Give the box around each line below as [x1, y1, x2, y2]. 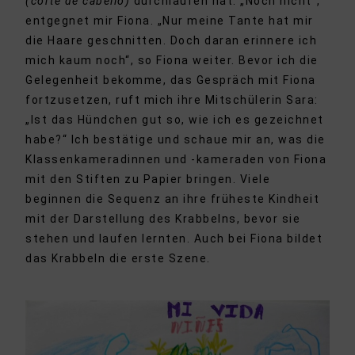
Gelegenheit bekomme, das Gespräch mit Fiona [25, 74, 316, 87]
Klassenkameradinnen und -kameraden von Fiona [25, 153, 327, 166]
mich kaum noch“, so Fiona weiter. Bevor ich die [25, 54, 319, 67]
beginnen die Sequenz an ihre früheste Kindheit [25, 193, 320, 206]
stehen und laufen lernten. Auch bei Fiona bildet [25, 232, 323, 246]
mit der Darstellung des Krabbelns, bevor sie [25, 212, 301, 226]
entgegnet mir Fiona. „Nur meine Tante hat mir [25, 14, 314, 28]
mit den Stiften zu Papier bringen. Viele [25, 173, 271, 186]
